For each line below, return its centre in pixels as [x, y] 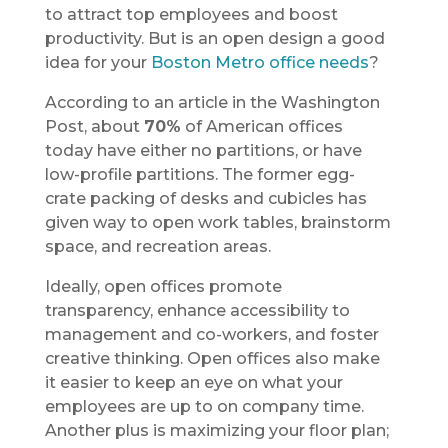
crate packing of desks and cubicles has [205, 198]
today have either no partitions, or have [203, 150]
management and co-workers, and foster [211, 334]
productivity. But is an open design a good [214, 38]
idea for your [97, 62]
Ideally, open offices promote [163, 286]
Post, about [94, 126]
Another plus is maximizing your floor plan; [216, 430]
